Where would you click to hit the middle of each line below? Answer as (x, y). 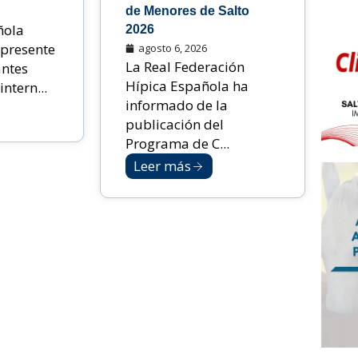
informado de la (177, 105)
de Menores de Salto (188, 11)
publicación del (175, 125)
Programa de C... (178, 144)
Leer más (163, 166)
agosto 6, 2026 (173, 48)
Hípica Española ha (187, 86)
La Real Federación (185, 67)
